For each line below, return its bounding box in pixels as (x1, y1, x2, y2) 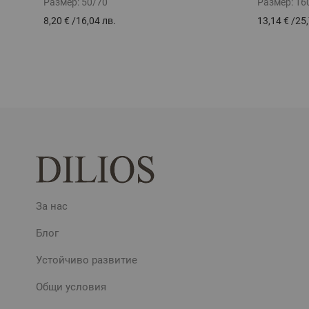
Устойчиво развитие (36, 253, 137, 266)
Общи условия (36, 280, 106, 293)
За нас (36, 199, 68, 212)
